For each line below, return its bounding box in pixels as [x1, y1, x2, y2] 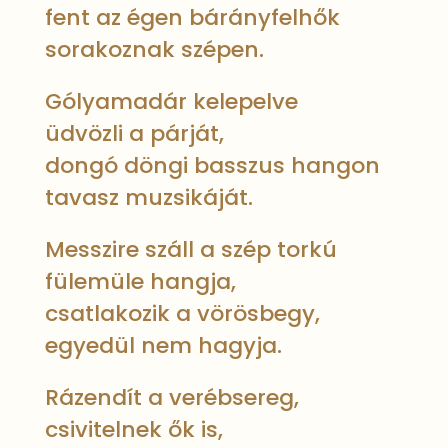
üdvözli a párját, [44, 118, 224, 149]
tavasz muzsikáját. [44, 182, 253, 213]
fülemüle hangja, [44, 266, 236, 297]
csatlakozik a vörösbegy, [44, 298, 320, 329]
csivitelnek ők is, [44, 414, 223, 445]
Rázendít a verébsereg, [44, 382, 299, 413]
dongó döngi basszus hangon [44, 150, 380, 181]
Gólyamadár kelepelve [44, 86, 298, 117]
